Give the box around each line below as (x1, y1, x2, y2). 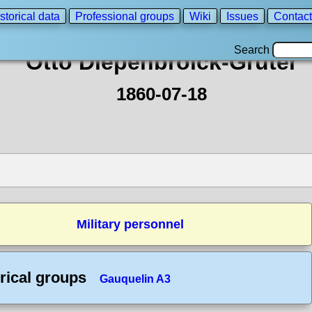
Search (234, 44, 272, 56)
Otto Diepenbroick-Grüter (26, 49, 297, 75)
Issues (226, 10, 258, 22)
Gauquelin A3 (100, 273, 171, 285)
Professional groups (75, 10, 174, 22)
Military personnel (77, 217, 184, 231)
